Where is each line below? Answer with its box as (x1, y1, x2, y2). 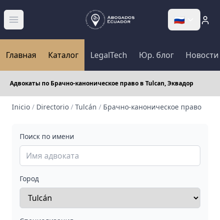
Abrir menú (13, 19, 55, 30)
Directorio (36, 102, 69, 111)
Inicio (12, 102, 30, 111)
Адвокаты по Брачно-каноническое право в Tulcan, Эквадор (10, 79, 193, 87)
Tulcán (75, 102, 97, 111)
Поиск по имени (20, 132, 74, 141)
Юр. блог (139, 50, 174, 60)
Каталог (48, 50, 79, 60)
